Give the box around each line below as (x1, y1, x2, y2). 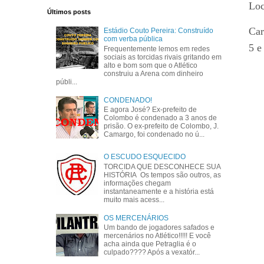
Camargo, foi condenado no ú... (104, 130, 205, 138)
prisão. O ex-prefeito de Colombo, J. (104, 121, 219, 130)
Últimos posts (47, 8, 91, 15)
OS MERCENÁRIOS (104, 213, 169, 222)
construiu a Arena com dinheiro (104, 69, 204, 78)
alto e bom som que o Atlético (104, 61, 198, 70)
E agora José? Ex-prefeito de (104, 105, 197, 114)
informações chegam (104, 179, 171, 187)
